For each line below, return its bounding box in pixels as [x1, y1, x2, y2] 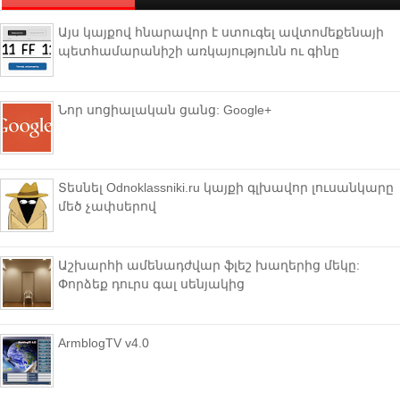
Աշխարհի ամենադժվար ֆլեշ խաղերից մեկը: [58, 258, 360, 272]
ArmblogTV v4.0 [58, 336, 149, 350]
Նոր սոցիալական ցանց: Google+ [58, 103, 271, 117]
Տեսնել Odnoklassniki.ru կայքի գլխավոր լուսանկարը [58, 180, 394, 195]
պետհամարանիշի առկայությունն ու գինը [58, 44, 339, 58]
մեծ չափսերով [58, 199, 156, 213]
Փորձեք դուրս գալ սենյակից [58, 277, 245, 291]
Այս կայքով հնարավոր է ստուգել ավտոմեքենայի [58, 25, 384, 39]
